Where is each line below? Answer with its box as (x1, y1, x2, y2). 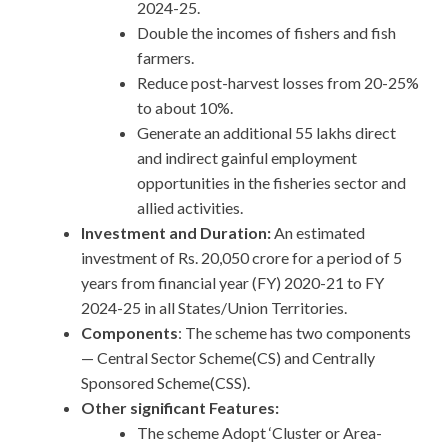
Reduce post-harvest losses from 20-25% (137, 73, 419, 93)
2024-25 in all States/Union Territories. (81, 298, 347, 318)
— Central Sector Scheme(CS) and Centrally (81, 348, 375, 368)
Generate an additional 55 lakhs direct (137, 123, 396, 143)
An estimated (274, 223, 365, 243)
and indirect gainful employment (137, 148, 357, 168)
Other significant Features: (81, 398, 279, 418)
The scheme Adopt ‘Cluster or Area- (137, 423, 382, 443)
